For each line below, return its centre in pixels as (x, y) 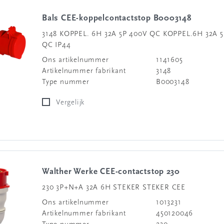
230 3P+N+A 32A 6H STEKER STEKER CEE (114, 188)
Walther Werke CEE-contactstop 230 (114, 172)
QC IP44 (56, 45)
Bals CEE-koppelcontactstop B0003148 (119, 18)
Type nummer (66, 82)
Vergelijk (72, 103)
